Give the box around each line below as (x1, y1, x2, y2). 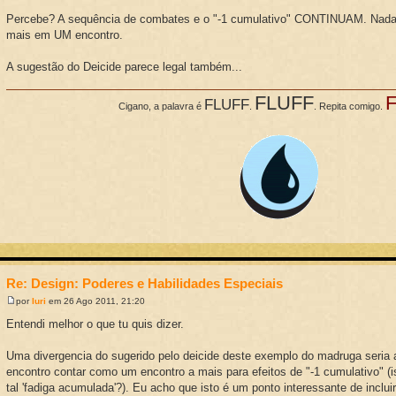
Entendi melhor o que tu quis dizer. (6, 316, 185, 331)
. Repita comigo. (313, 101, 385, 112)
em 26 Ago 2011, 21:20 (46, 295, 146, 306)
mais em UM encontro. (6, 27, 124, 42)
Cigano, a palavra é (118, 101, 204, 112)
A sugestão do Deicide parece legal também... (6, 59, 243, 73)
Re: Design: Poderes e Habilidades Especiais (6, 276, 284, 292)
